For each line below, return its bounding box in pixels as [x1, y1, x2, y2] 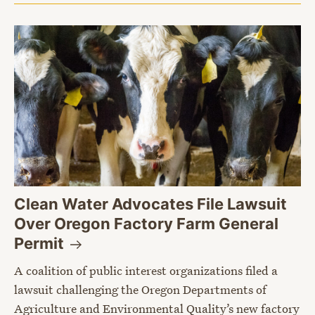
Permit [14, 234, 67, 253]
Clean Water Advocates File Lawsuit [14, 195, 287, 214]
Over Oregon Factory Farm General [14, 214, 278, 233]
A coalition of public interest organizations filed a [14, 262, 278, 279]
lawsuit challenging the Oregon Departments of [14, 281, 266, 298]
